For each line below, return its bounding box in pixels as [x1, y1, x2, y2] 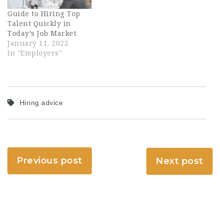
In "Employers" [7, 49, 62, 57]
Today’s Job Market [7, 29, 76, 37]
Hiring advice [19, 98, 63, 107]
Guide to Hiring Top [7, 9, 81, 18]
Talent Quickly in [7, 19, 71, 27]
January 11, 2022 [7, 39, 68, 47]
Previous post [17, 155, 82, 166]
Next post [156, 156, 203, 167]
